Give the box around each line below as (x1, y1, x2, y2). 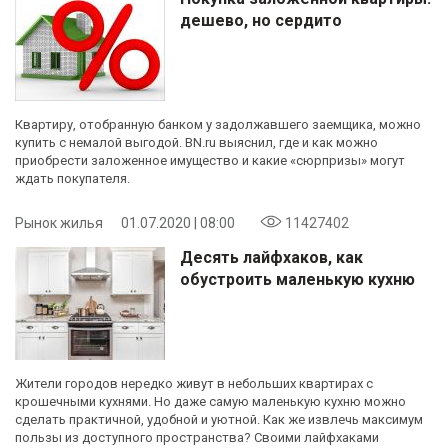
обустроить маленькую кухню (180, 269, 415, 289)
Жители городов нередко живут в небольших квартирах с (15, 375, 373, 391)
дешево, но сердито (180, 10, 342, 30)
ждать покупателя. (15, 170, 130, 186)
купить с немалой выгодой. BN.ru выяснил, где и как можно (15, 134, 378, 150)
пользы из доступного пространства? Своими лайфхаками (15, 429, 379, 445)
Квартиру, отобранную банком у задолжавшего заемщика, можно (15, 116, 421, 132)
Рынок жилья (15, 214, 103, 231)
